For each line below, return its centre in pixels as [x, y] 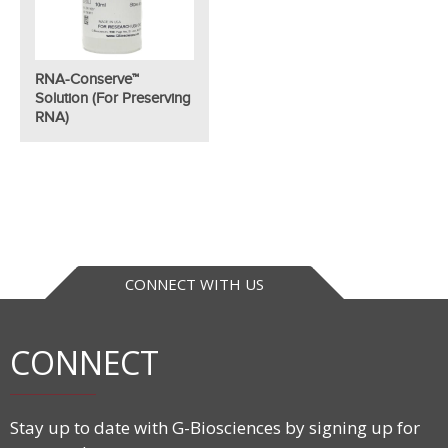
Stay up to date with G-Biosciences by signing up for [215, 428]
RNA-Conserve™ [87, 78]
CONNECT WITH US [194, 284]
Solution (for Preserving [113, 97]
